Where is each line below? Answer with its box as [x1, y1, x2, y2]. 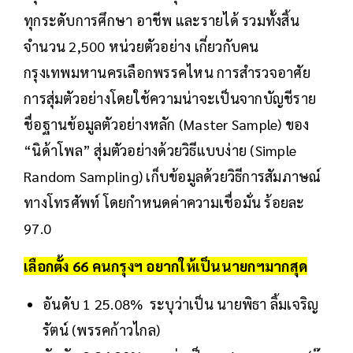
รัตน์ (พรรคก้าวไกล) [43, 321, 164, 340]
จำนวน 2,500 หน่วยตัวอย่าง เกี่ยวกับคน [24, 37, 259, 56]
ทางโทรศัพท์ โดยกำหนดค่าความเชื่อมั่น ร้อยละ [24, 193, 305, 212]
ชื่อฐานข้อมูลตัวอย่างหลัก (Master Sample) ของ [24, 115, 310, 134]
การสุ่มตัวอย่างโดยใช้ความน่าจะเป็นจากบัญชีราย [24, 89, 316, 108]
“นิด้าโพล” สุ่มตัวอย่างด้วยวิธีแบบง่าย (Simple [24, 141, 296, 160]
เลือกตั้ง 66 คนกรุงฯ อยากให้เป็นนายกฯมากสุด [24, 257, 307, 276]
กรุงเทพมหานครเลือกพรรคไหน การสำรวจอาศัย [24, 63, 310, 82]
